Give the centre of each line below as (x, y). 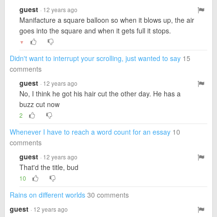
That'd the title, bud (49, 167)
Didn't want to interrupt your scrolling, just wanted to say (95, 58)
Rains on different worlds (47, 195)
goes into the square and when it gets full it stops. (95, 31)
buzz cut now (39, 104)
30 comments (108, 195)
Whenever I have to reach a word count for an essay (90, 132)
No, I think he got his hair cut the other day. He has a (100, 93)
